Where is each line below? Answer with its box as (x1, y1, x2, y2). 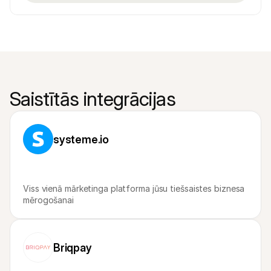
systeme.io (53, 132, 109, 146)
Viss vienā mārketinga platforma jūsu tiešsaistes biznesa (23, 183, 245, 194)
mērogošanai (23, 195, 74, 205)
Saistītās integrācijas (10, 87, 175, 111)
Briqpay (53, 241, 92, 254)
